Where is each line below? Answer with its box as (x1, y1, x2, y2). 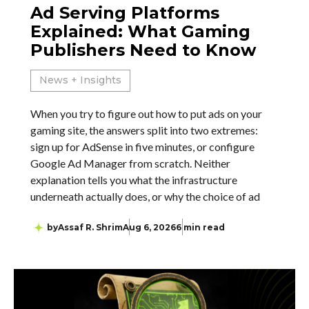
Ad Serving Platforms (30, 3, 219, 23)
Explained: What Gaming (30, 21, 250, 41)
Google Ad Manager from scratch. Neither (30, 157, 230, 170)
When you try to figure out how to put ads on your (30, 107, 262, 120)
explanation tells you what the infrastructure (30, 173, 237, 186)
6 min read (176, 222, 225, 232)
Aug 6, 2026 (123, 222, 176, 232)
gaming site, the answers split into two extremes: (30, 123, 258, 137)
